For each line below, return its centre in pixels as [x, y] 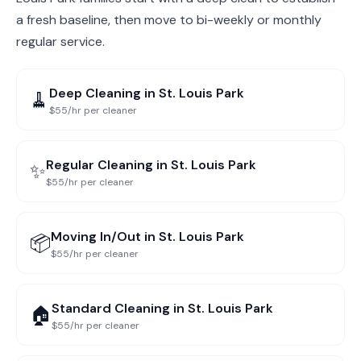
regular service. [60, 41]
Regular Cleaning [100, 165]
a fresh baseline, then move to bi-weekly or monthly [169, 20]
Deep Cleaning [95, 93]
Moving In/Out [96, 237]
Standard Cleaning [111, 308]
